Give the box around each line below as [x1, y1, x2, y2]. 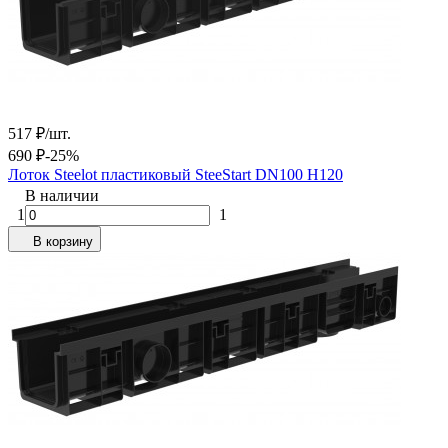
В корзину [33, 233, 93, 249]
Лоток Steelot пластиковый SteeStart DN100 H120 [8, 165, 343, 183]
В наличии [25, 186, 99, 204]
